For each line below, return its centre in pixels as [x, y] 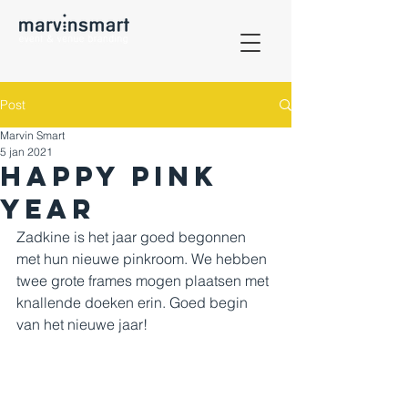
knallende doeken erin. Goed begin [134, 302]
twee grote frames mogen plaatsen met [144, 280]
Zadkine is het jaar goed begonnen [133, 237]
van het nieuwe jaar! [82, 324]
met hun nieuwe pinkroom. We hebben [143, 259]
